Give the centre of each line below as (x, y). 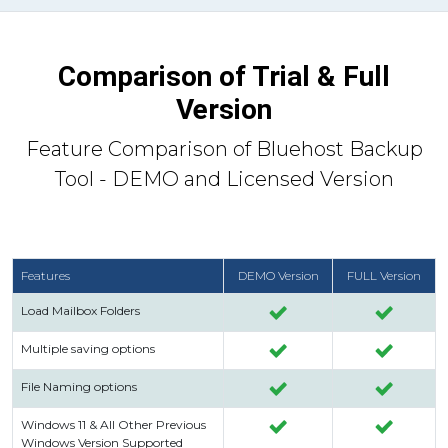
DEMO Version (278, 276)
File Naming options (79, 387)
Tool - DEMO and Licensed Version (224, 179)
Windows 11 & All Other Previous (113, 425)
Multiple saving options (88, 349)
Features (45, 276)
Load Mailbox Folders (80, 311)
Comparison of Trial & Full (224, 77)
